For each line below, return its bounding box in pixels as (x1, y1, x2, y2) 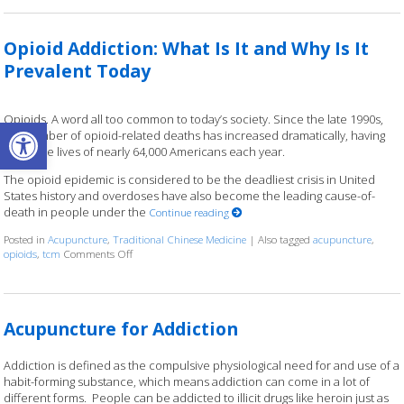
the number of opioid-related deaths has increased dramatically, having (4, 127, 386, 144)
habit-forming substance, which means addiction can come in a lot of (4, 373, 371, 390)
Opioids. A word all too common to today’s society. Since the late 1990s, (4, 111, 384, 128)
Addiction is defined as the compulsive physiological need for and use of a (4, 357, 400, 374)
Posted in (4, 232, 49, 247)
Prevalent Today (4, 58, 151, 83)
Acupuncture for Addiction (4, 316, 239, 341)
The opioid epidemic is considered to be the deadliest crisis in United (4, 171, 376, 188)
